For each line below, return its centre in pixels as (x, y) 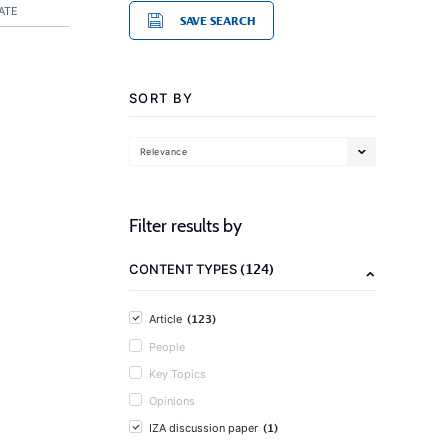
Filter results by (185, 226)
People (167, 347)
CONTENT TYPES (184, 269)
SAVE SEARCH (217, 20)
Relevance (164, 151)
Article (165, 319)
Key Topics (177, 374)
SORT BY (161, 98)
